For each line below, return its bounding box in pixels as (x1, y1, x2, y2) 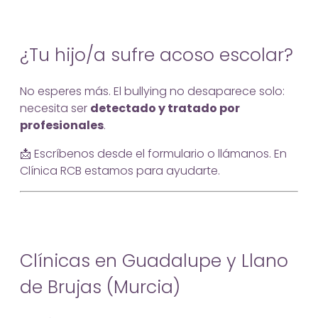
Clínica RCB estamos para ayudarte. (20, 162, 220, 179)
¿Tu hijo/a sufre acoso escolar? (20, 43, 293, 67)
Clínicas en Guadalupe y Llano (20, 248, 288, 274)
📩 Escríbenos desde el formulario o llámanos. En (20, 145, 287, 162)
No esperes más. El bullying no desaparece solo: (20, 82, 285, 99)
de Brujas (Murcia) (20, 275, 180, 300)
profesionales (20, 116, 104, 133)
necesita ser (20, 99, 90, 116)
